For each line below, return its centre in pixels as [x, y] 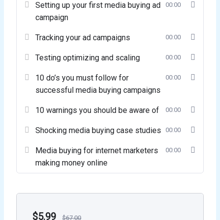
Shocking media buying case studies [98, 131]
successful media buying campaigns [98, 90]
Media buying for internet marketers [97, 151]
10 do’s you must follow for [82, 78]
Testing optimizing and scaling [88, 58]
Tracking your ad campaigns [83, 38]
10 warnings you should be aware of [97, 110]
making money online [72, 163]
